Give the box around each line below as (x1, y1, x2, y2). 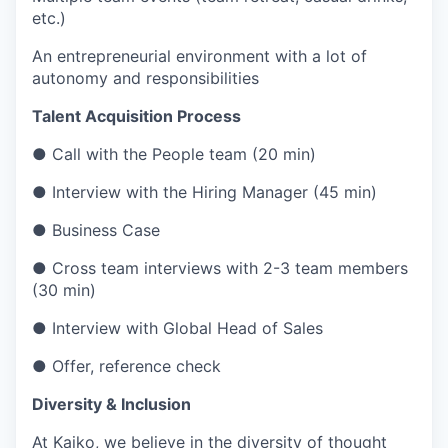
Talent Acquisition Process (32, 106, 241, 127)
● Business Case (32, 220, 160, 241)
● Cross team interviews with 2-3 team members (32, 258, 408, 279)
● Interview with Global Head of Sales (32, 318, 323, 339)
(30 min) (32, 280, 96, 301)
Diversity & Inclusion (32, 394, 191, 415)
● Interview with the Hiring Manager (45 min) (32, 182, 377, 203)
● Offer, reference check (32, 356, 221, 377)
